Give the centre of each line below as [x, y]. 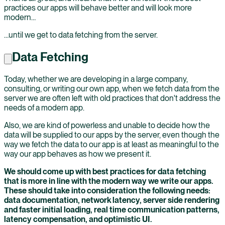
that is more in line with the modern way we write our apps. [108, 181]
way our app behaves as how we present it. [78, 154]
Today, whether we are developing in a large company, [96, 79]
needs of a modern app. [44, 107]
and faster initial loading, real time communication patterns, [112, 209]
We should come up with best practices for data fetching [105, 171]
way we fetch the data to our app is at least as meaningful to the [111, 144]
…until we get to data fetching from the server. [81, 35]
